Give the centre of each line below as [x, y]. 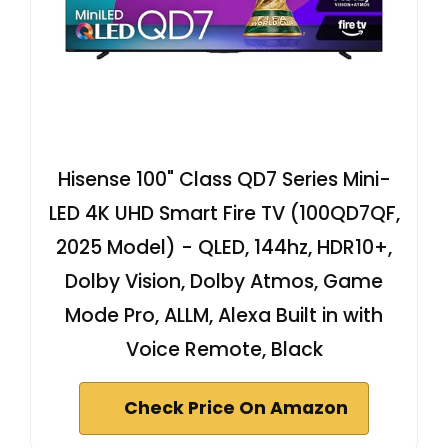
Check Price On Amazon [236, 408]
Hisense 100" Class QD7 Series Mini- [224, 180]
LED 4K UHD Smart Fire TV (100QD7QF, [224, 214]
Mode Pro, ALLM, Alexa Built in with [224, 316]
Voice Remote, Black [224, 350]
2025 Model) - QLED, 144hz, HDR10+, [224, 248]
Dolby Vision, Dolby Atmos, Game [224, 282]
